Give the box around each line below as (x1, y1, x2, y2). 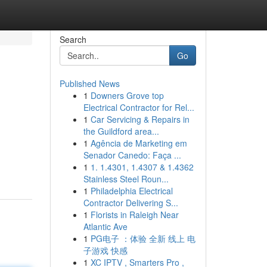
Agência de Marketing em (90, 137, 187, 149)
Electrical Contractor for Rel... (83, 101, 194, 113)
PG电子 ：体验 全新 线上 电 (90, 232, 195, 244)
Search (59, 33, 86, 45)
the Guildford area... (83, 125, 159, 137)
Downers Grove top (90, 89, 164, 101)
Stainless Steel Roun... (83, 173, 169, 185)
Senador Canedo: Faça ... (83, 149, 181, 161)
